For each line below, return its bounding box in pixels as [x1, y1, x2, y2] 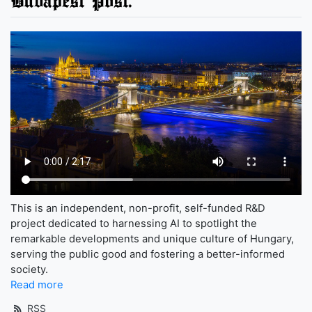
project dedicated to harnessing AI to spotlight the [10, 217, 257, 231]
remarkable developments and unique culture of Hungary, [10, 233, 294, 246]
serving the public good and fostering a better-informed [10, 248, 285, 261]
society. [10, 263, 48, 276]
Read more [10, 279, 63, 292]
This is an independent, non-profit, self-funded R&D [10, 202, 265, 215]
